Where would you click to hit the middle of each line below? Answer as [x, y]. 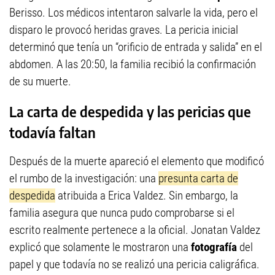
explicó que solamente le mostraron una [100, 247]
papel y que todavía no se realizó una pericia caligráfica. [134, 265]
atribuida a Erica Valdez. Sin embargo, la [147, 196]
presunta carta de [198, 179]
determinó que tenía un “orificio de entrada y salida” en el [136, 47]
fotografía [214, 247]
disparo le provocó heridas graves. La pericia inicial [124, 30]
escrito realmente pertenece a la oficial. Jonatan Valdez [135, 230]
